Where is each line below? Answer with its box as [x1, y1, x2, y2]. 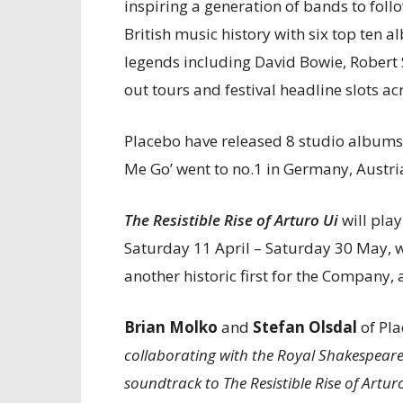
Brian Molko [124, 317, 221, 337]
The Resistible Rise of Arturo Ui [124, 210, 338, 230]
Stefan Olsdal [249, 317, 357, 337]
